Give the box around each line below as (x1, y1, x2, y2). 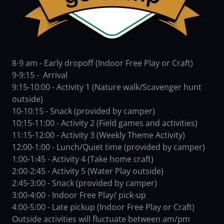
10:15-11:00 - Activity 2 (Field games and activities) (12, 117, 197, 129)
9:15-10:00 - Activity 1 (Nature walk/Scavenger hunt (12, 81, 201, 93)
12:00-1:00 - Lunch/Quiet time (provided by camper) (12, 141, 205, 153)
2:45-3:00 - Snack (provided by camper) (12, 177, 157, 189)
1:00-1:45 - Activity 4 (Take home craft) (12, 153, 153, 165)
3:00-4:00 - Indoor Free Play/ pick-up (12, 189, 146, 201)
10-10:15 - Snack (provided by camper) (12, 105, 155, 117)
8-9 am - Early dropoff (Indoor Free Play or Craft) (12, 57, 193, 69)
